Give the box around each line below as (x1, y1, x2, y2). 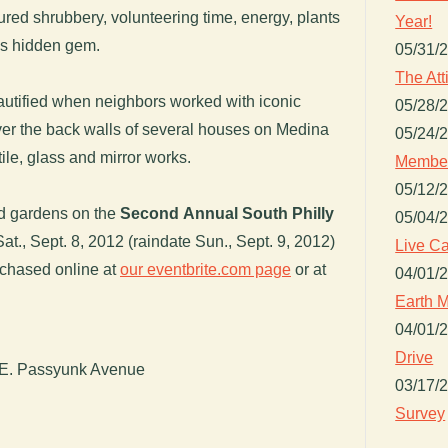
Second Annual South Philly (120, 204, 334, 222)
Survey (395, 404, 446, 422)
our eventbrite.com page (120, 260, 291, 278)
